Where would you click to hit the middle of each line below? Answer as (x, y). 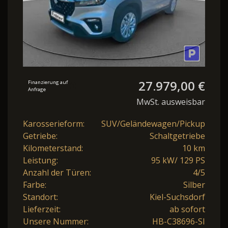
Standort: (40, 197)
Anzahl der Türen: (57, 172)
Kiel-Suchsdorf (177, 197)
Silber (194, 184)
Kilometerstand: (53, 148)
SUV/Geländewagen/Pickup (153, 123)
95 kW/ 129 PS (178, 160)
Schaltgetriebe (177, 136)
